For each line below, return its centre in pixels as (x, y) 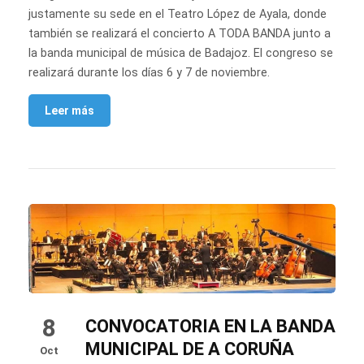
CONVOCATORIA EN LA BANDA (210, 327)
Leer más (69, 110)
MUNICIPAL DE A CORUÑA (190, 349)
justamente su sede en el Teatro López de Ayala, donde (178, 14)
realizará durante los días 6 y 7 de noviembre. (149, 72)
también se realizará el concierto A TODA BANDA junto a (180, 33)
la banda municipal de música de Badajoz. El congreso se (181, 53)
